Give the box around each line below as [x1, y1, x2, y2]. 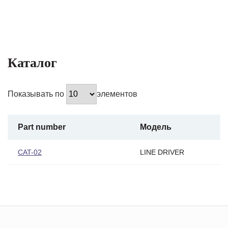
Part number [18, 122, 66, 131]
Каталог [8, 55, 57, 70]
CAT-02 [18, 148, 42, 156]
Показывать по [8, 89, 66, 98]
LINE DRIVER [140, 148, 184, 156]
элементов [97, 89, 137, 98]
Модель [140, 122, 172, 131]
